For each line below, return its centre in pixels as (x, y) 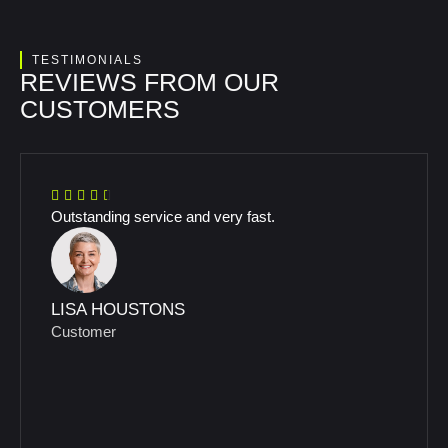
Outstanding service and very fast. (163, 216)
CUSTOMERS (100, 109)
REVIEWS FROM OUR (149, 82)
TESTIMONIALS (87, 60)
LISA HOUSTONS (118, 310)
